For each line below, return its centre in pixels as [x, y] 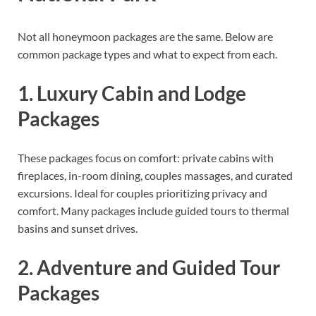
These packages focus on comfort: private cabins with [146, 158]
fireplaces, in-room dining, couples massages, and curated [155, 176]
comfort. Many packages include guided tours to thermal [153, 211]
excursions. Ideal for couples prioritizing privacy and [142, 193]
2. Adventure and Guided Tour [149, 268]
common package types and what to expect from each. [147, 54]
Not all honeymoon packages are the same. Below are [145, 36]
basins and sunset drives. [78, 229]
